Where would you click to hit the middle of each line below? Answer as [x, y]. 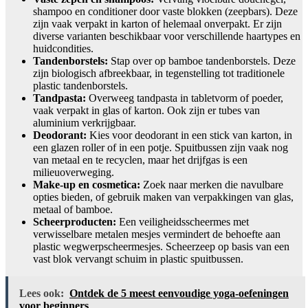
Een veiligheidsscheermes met [183, 221]
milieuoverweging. [74, 172]
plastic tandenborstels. [80, 85]
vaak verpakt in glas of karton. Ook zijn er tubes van [146, 110]
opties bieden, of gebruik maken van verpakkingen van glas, [163, 197]
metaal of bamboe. [73, 209]
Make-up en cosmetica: [87, 184]
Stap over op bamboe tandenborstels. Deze [202, 60]
